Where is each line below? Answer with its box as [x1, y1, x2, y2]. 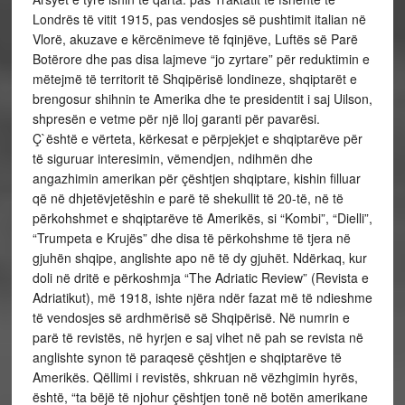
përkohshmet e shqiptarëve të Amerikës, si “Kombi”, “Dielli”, [32, 209, 372, 227]
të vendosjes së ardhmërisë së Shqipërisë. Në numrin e [32, 308, 350, 326]
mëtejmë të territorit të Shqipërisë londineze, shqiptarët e [32, 70, 357, 88]
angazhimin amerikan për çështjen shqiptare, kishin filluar [32, 169, 361, 187]
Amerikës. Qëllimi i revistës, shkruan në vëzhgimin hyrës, [32, 368, 358, 386]
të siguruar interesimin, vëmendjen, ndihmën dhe [32, 149, 313, 167]
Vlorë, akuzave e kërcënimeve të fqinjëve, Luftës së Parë [32, 30, 358, 48]
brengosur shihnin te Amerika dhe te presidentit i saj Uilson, [32, 89, 372, 108]
